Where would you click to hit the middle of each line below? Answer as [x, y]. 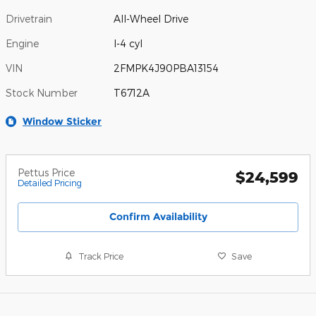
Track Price [101, 256]
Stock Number [42, 92]
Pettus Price [46, 172]
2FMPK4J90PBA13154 [166, 68]
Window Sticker [62, 121]
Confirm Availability [158, 216]
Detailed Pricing [50, 182]
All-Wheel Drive [151, 18]
